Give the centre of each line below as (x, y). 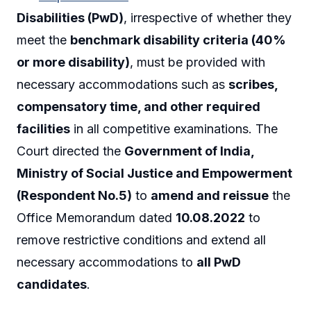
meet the (43, 40)
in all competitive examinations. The (174, 129)
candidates (52, 285)
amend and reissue (210, 196)
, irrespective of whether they (208, 18)
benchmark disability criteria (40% (178, 40)
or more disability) (73, 62)
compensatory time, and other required (138, 107)
